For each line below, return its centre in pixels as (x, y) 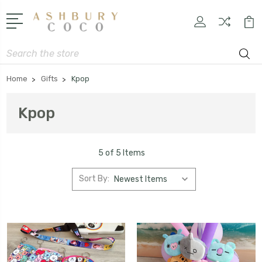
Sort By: (94, 179)
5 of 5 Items (122, 153)
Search (20, 50)
